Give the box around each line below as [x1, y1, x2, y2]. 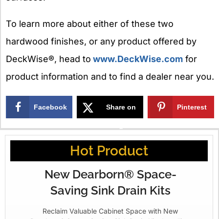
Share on [106, 103, 136, 111]
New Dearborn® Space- [44, 167, 176, 182]
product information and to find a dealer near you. [6, 71, 214, 82]
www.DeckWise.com [93, 53, 183, 64]
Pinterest [177, 103, 207, 111]
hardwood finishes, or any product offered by [6, 36, 197, 46]
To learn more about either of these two [6, 18, 174, 29]
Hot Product [70, 143, 148, 159]
